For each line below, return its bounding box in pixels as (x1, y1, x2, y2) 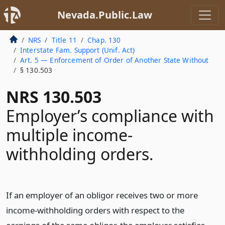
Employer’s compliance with (6, 105, 214, 127)
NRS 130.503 (6, 86, 101, 107)
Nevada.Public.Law (57, 8, 152, 22)
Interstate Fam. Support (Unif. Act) (20, 45, 135, 55)
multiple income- (6, 124, 133, 146)
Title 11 (51, 35, 77, 45)
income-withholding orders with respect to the (6, 204, 184, 216)
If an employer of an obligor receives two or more (6, 189, 198, 201)
